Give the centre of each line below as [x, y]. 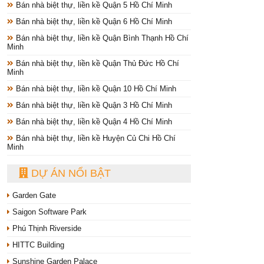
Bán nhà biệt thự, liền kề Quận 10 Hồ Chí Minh [95, 89]
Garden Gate [33, 196]
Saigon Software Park [48, 212]
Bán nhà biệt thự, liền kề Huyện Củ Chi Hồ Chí [95, 138]
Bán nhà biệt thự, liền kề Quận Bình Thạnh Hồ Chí [101, 38]
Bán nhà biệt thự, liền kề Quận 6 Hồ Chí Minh [93, 22]
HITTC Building [37, 245]
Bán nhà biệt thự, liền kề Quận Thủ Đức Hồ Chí [96, 64]
